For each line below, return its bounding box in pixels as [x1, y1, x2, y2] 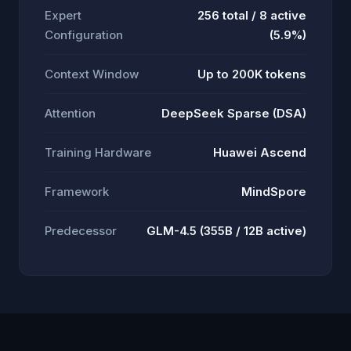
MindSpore [241, 184, 306, 199]
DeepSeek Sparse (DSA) [161, 106, 306, 121]
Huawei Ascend [213, 145, 306, 160]
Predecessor [45, 223, 117, 238]
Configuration [45, 27, 123, 42]
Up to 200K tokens [197, 67, 306, 81]
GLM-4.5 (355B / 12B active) [147, 223, 306, 238]
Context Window [45, 67, 139, 81]
